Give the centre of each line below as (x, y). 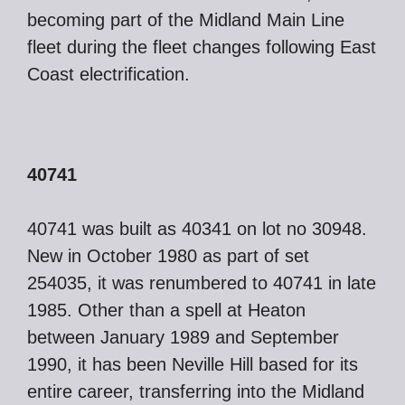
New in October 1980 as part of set (168, 256)
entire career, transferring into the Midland (196, 391)
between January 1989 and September (183, 337)
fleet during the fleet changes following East (202, 47)
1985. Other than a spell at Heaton (166, 310)
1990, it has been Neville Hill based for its (193, 364)
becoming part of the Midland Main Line (186, 20)
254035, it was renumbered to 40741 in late (202, 283)
